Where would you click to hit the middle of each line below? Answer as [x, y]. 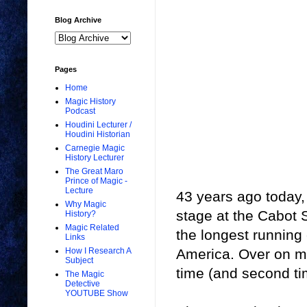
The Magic [85, 274]
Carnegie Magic [95, 148]
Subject [79, 261]
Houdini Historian [98, 135]
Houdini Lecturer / [98, 125]
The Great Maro [94, 172]
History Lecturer [95, 158]
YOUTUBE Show [97, 294]
